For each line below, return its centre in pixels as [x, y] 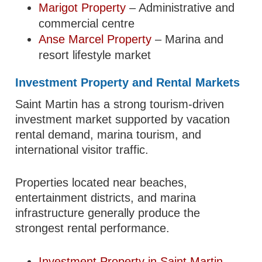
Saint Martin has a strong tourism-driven [120, 104]
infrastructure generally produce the [108, 213]
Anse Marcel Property [95, 39]
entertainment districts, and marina [106, 197]
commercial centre [87, 23]
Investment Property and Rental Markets [128, 82]
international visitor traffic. [82, 149]
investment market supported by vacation [123, 119]
